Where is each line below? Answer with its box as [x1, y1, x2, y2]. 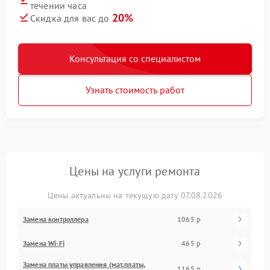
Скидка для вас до [30, 11, 112, 24]
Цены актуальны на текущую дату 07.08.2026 [47, 189, 223, 201]
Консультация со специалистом [69, 52, 201, 64]
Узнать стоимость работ [86, 83, 184, 96]
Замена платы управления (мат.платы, [23, 259, 146, 269]
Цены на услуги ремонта [69, 163, 201, 179]
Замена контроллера [23, 214, 89, 224]
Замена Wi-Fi [23, 238, 64, 248]
